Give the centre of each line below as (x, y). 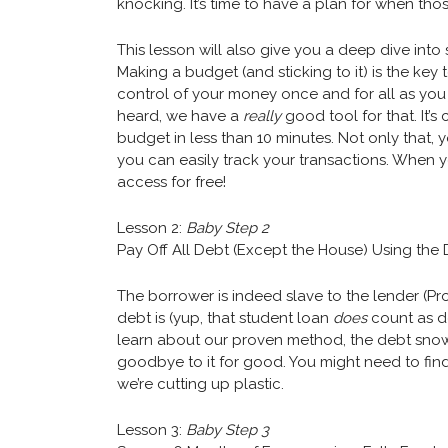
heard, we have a (180, 116)
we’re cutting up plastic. (200, 384)
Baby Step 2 (227, 228)
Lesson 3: (151, 430)
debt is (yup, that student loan (225, 318)
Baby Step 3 (227, 430)
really (262, 116)
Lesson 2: (151, 228)
